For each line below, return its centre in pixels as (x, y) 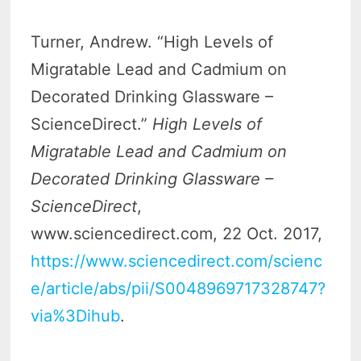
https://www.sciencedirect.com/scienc (177, 261)
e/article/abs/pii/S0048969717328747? (178, 289)
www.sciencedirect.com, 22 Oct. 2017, (177, 234)
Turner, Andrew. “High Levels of (152, 42)
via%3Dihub (76, 316)
